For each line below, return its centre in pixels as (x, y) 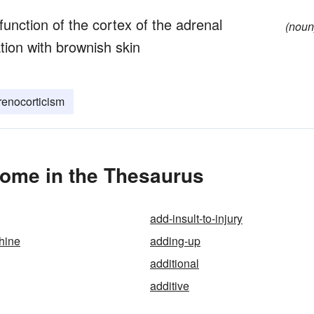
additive (170, 286)
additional (175, 263)
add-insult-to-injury (196, 218)
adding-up (175, 241)
